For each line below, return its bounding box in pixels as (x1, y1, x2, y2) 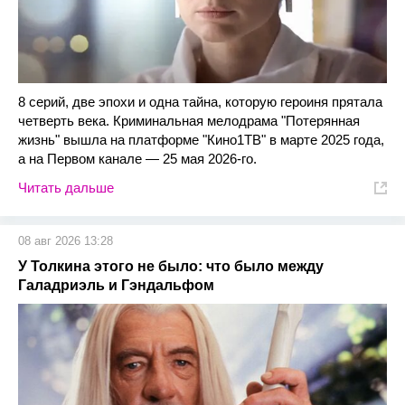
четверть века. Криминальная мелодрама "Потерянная (18, 113, 360, 128)
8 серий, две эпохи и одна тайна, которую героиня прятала (18, 94, 382, 109)
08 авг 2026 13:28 (18, 234, 113, 248)
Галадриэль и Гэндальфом (18, 278, 214, 293)
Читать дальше (18, 180, 114, 195)
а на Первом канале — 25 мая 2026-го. (18, 151, 257, 166)
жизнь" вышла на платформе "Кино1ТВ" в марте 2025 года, (18, 132, 384, 147)
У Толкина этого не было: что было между (18, 259, 324, 274)
